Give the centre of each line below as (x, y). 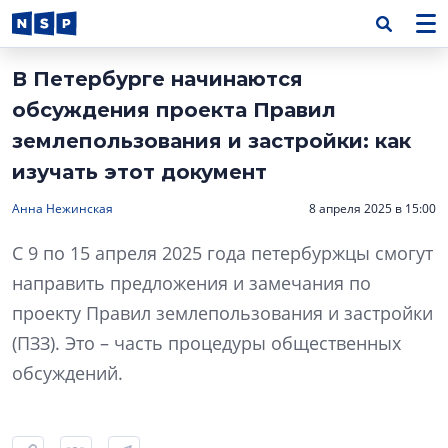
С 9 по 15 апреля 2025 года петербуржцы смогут (222, 253)
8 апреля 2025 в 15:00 (372, 208)
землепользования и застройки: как (211, 141)
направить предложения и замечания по (191, 283)
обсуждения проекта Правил (174, 110)
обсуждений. (67, 373)
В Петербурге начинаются (157, 79)
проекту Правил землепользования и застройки (222, 313)
